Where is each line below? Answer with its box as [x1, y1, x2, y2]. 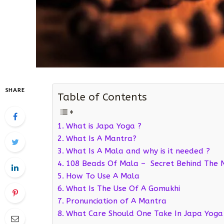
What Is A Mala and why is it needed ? [65, 146, 210, 156]
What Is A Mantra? [65, 134, 136, 143]
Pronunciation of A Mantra [65, 196, 166, 206]
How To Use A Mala [65, 171, 139, 181]
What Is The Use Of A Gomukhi [65, 184, 180, 193]
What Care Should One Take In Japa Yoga [65, 209, 223, 218]
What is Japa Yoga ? [65, 121, 141, 131]
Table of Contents [57, 91, 147, 103]
